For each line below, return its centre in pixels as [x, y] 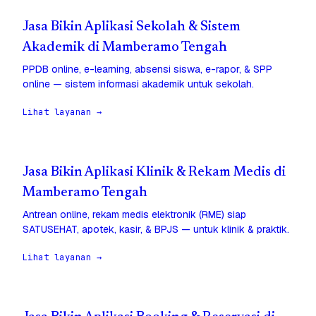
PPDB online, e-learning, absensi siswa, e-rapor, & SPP [147, 69]
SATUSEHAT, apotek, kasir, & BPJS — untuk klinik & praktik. [156, 230]
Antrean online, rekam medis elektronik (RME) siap [134, 215]
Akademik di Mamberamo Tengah [125, 48]
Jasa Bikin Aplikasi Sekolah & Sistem [132, 28]
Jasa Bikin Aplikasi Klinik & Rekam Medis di [154, 173]
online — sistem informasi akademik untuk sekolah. [138, 84]
